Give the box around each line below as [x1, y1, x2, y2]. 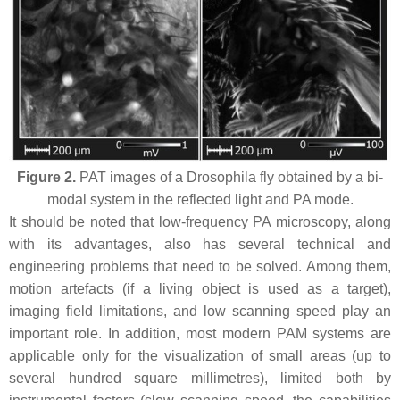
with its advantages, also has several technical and [9, 237, 391, 253]
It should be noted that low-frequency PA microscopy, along [9, 214, 391, 230]
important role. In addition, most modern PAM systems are [9, 326, 391, 342]
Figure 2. [17, 170, 76, 186]
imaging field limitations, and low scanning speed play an [9, 304, 391, 320]
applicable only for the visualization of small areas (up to [9, 348, 391, 364]
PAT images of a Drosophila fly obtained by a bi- [76, 170, 383, 186]
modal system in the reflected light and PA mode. [46, 192, 354, 208]
